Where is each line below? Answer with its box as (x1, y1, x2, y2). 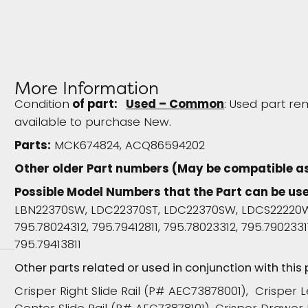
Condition (14, 96, 70, 115)
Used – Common (126, 96, 225, 115)
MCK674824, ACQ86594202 (51, 136, 206, 155)
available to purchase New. (14, 113, 172, 133)
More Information (14, 77, 159, 99)
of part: (69, 96, 126, 115)
